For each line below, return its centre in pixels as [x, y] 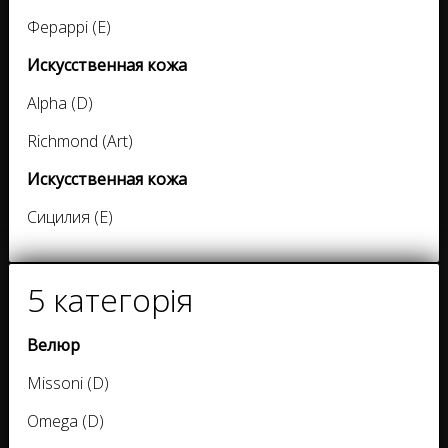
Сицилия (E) [70, 217]
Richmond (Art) [80, 141]
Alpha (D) [60, 103]
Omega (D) [65, 421]
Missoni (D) [68, 383]
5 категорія [110, 299]
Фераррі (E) [69, 27]
